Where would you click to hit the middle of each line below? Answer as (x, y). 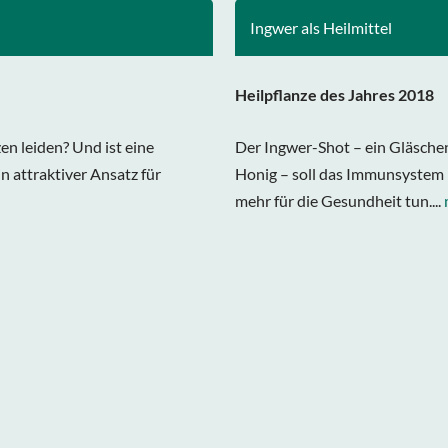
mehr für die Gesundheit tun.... (340, 200)
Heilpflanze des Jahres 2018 (335, 94)
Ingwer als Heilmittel (321, 27)
